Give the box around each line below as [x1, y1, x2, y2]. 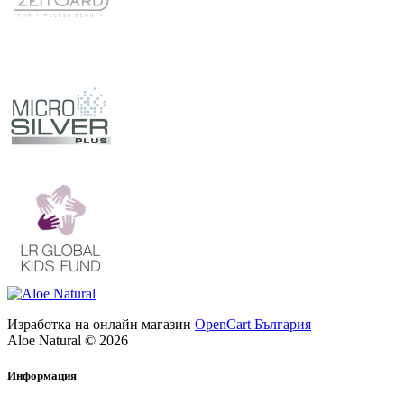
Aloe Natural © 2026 [7, 333, 128, 349]
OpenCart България [195, 317, 311, 333]
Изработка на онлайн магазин [7, 317, 195, 333]
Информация [7, 369, 77, 383]
